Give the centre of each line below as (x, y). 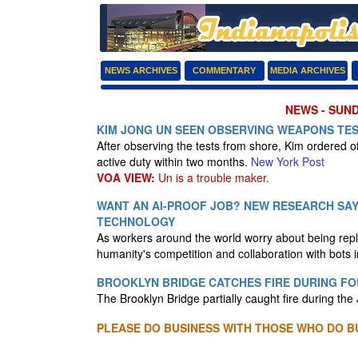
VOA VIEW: (126, 177)
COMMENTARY (225, 70)
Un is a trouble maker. (212, 177)
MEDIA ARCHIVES (308, 70)
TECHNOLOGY (136, 221)
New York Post (288, 161)
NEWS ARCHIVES (141, 70)
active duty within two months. (174, 161)
